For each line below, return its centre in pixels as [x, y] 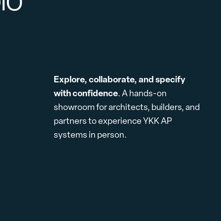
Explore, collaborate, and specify [120, 79]
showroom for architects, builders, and [127, 107]
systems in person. [91, 134]
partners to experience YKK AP [113, 120]
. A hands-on [143, 93]
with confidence [86, 93]
